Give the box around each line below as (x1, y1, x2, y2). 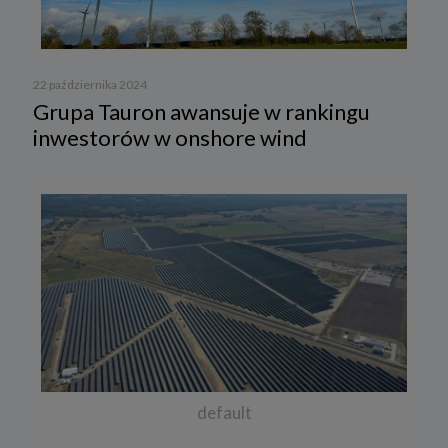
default (196, 402, 252, 424)
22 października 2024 (33, 76, 147, 92)
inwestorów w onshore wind (33, 123, 307, 151)
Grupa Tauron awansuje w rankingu (33, 97, 370, 125)
